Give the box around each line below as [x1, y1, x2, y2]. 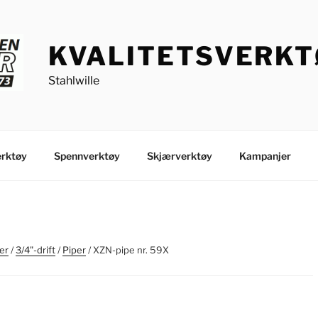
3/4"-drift [16, 244, 55, 256]
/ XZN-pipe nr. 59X [86, 244, 169, 256]
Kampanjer [238, 149, 291, 162]
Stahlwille [48, 74, 99, 87]
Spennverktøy [53, 149, 120, 162]
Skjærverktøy [146, 149, 212, 162]
